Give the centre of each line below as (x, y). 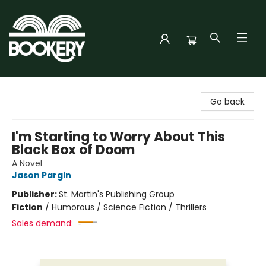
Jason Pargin (42, 175)
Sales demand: (42, 223)
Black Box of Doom (73, 150)
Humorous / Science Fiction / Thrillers (129, 207)
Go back (227, 102)
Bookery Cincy (38, 88)
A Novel (27, 163)
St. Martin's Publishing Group (117, 194)
